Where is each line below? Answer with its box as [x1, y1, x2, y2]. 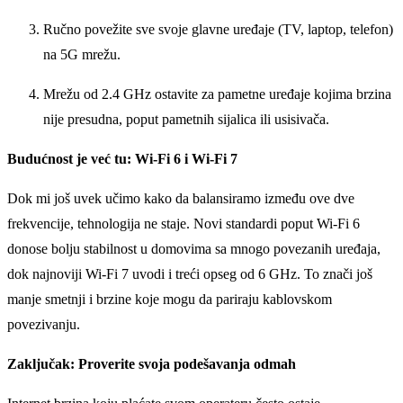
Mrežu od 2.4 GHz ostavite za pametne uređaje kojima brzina [43, 85, 391, 102]
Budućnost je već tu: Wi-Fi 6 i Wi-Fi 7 [7, 150, 237, 166]
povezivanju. [7, 316, 80, 332]
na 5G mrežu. [43, 46, 121, 62]
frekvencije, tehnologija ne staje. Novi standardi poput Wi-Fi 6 [7, 215, 360, 231]
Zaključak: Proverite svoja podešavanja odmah [7, 355, 296, 372]
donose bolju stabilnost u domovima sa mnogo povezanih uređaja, [7, 240, 381, 256]
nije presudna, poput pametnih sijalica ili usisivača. [43, 111, 329, 127]
